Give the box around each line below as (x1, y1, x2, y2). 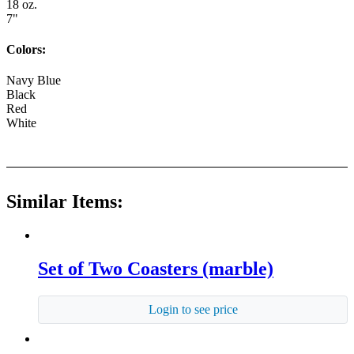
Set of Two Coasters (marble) (38, 258, 273, 280)
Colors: (6, 42, 46, 56)
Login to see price (148, 302, 238, 316)
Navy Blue (6, 73, 61, 88)
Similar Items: (6, 191, 123, 213)
